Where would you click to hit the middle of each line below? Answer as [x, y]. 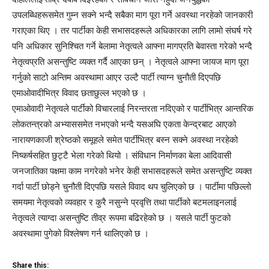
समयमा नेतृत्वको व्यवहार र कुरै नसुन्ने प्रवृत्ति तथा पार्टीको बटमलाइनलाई [124, 202]
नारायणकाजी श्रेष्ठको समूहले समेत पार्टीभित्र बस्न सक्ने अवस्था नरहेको [125, 140]
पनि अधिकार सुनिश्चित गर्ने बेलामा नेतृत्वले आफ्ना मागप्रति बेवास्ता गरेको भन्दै [132, 46]
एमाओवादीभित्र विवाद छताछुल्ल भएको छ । [79, 93]
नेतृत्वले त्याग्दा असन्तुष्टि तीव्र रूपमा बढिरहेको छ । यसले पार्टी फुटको [121, 218]
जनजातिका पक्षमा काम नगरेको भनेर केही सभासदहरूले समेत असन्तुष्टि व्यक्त [132, 171]
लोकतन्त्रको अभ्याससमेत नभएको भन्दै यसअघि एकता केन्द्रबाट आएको [124, 124]
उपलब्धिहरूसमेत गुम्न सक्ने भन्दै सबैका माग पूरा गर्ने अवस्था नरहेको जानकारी [132, 15]
